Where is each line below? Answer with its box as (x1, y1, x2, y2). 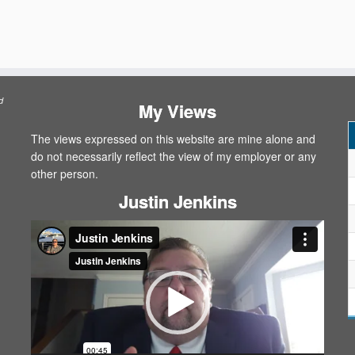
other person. (31, 166, 98, 181)
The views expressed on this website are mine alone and (31, 131, 315, 147)
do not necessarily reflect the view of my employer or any (31, 148, 316, 164)
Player (30, 238, 62, 254)
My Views (139, 98, 216, 124)
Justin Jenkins (118, 189, 237, 214)
